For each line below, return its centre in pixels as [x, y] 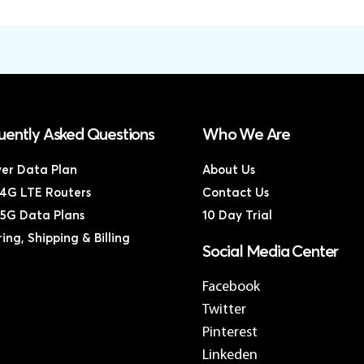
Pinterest [230, 333]
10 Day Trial [237, 216]
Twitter [224, 310]
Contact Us [236, 193]
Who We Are [246, 135]
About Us [229, 170]
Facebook [231, 287]
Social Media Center [271, 252]
